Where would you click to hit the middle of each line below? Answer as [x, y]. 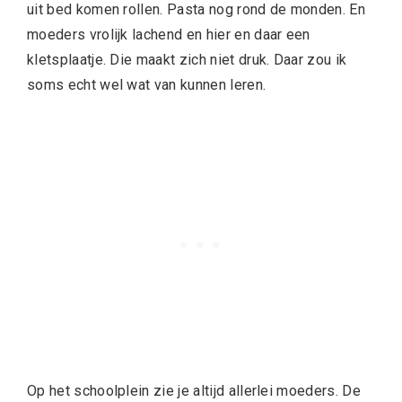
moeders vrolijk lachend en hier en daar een [169, 35]
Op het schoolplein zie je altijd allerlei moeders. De [194, 391]
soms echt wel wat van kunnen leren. [149, 85]
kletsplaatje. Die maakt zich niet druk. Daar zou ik [187, 60]
